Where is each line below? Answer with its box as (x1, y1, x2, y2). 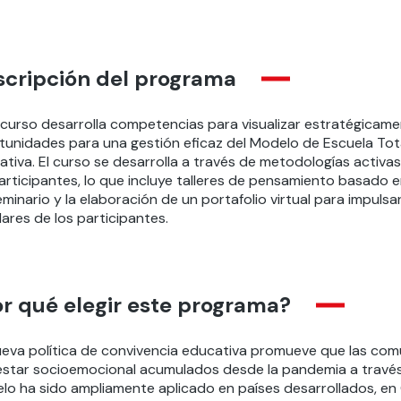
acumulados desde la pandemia (139, 360, 346, 379)
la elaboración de (64, 190, 178, 209)
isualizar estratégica (248, 115, 380, 133)
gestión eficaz (130, 133, 226, 152)
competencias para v (106, 115, 249, 133)
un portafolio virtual (177, 190, 314, 209)
